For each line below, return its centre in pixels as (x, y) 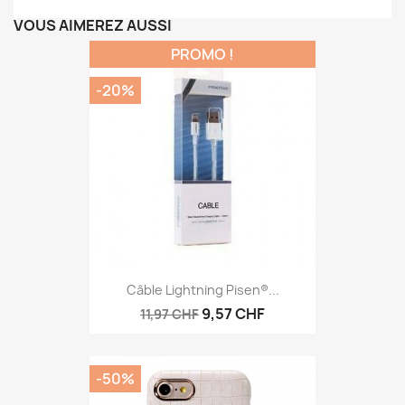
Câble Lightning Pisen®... (202, 290)
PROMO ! (202, 54)
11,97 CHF (170, 315)
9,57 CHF (233, 314)
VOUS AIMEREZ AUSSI (93, 25)
